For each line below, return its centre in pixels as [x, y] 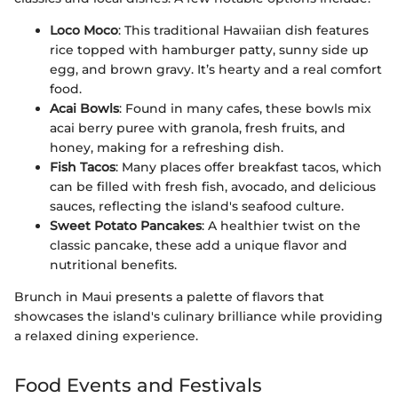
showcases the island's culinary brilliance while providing [199, 316]
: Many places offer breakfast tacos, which [249, 167]
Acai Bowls [84, 108]
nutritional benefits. [113, 264]
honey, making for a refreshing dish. [167, 147]
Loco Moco [84, 30]
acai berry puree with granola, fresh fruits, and [198, 127]
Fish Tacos [83, 167]
